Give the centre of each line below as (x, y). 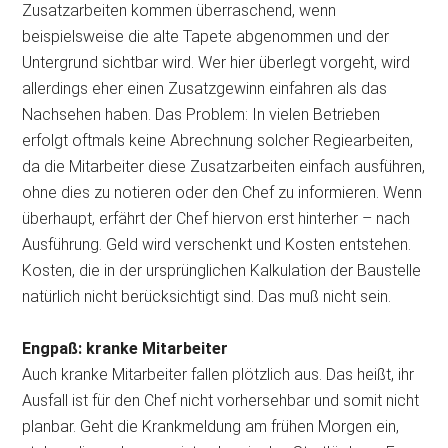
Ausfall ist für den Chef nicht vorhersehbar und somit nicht (221, 400)
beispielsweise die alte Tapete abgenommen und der (206, 36)
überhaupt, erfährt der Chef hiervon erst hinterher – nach (216, 218)
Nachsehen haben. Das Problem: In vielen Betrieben (201, 114)
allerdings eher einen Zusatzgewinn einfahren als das (205, 88)
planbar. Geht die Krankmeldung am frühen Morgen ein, (211, 426)
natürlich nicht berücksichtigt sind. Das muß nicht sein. (207, 296)
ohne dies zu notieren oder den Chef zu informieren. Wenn (222, 192)
